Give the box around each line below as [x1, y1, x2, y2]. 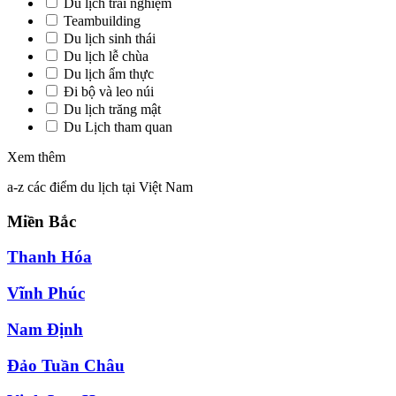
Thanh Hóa [7, 247, 92, 267]
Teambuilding [64, 13, 141, 28]
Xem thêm [7, 149, 65, 164]
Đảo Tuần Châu [7, 355, 125, 375]
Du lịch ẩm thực [64, 66, 154, 81]
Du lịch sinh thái [64, 31, 156, 46]
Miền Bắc [7, 211, 76, 231]
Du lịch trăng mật [64, 102, 161, 117]
